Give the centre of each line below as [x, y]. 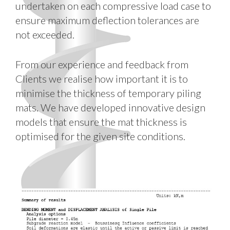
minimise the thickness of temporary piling [108, 93]
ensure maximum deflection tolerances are [107, 20]
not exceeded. [45, 34]
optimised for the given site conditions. [100, 136]
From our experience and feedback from [102, 64]
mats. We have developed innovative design [110, 107]
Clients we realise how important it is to [102, 79]
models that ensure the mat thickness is [101, 122]
